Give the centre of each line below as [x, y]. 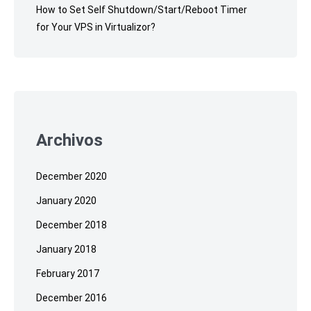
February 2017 [68, 273]
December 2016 [72, 297]
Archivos [69, 140]
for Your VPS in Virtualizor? [96, 27]
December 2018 [72, 225]
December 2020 [72, 176]
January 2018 [66, 249]
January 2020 [66, 200]
